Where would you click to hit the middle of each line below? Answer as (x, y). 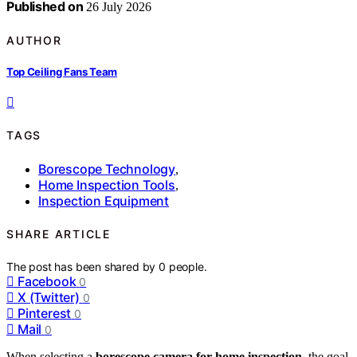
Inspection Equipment (104, 200)
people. (188, 266)
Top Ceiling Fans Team (62, 71)
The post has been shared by (83, 266)
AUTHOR (34, 40)
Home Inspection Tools (107, 184)
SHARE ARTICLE (59, 234)
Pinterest (45, 313)
